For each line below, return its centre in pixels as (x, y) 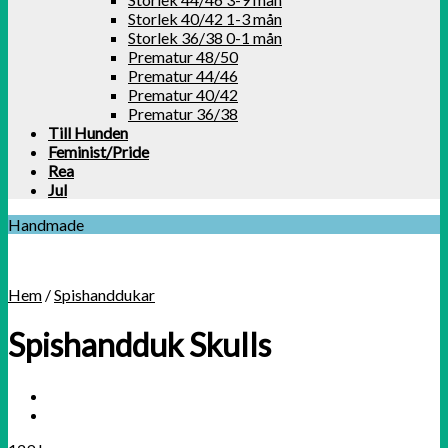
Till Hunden (88, 132)
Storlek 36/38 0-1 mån (205, 37)
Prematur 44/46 (183, 75)
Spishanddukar (104, 294)
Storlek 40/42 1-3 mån (205, 18)
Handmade (46, 224)
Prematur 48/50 (183, 56)
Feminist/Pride (98, 151)
